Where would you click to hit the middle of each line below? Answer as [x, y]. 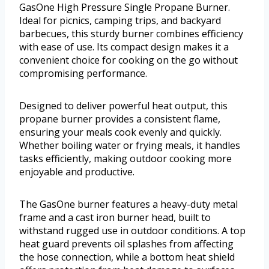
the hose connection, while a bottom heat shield [127, 257]
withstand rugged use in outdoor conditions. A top [132, 231]
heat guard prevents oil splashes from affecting [126, 244]
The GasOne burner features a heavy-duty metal [128, 204]
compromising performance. [83, 74]
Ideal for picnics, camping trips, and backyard [120, 21]
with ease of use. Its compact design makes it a [124, 47]
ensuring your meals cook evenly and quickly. [120, 132]
